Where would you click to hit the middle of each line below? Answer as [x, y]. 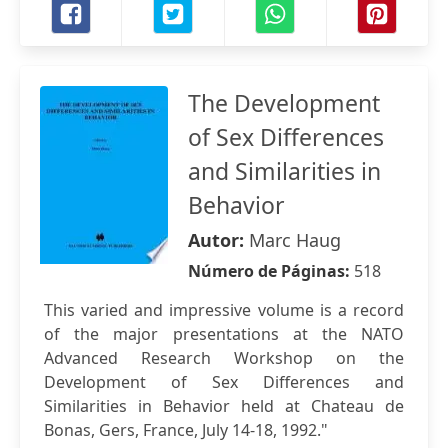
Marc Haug [295, 240]
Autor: [218, 240]
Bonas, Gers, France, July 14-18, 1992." [186, 430]
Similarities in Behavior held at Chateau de [224, 406]
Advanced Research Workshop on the [224, 358]
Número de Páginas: [271, 271]
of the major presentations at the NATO [224, 334]
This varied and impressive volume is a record [224, 310]
